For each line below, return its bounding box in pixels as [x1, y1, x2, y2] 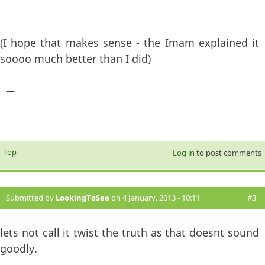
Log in [172, 147, 195, 159]
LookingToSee [56, 192, 109, 203]
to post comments [194, 147, 261, 159]
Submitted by [6, 192, 56, 203]
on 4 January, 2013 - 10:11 [109, 192, 200, 203]
